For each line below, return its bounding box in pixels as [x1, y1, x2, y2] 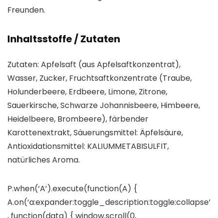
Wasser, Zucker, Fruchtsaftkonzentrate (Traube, [7, 73, 192, 84]
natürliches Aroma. [7, 154, 80, 166]
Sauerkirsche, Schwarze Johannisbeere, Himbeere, [7, 100, 200, 111]
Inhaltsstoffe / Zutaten [7, 32, 120, 46]
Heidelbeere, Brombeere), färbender [7, 113, 148, 125]
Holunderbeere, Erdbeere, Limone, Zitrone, [7, 86, 167, 98]
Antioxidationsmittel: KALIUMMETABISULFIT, [7, 141, 169, 152]
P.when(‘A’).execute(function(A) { [7, 183, 137, 195]
